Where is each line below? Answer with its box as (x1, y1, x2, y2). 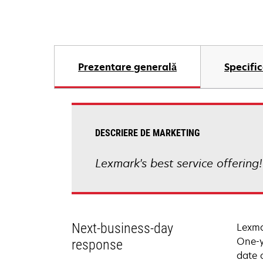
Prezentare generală (78, 60, 177, 73)
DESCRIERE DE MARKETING (95, 127, 200, 139)
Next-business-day (72, 220, 173, 237)
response (72, 237, 123, 253)
